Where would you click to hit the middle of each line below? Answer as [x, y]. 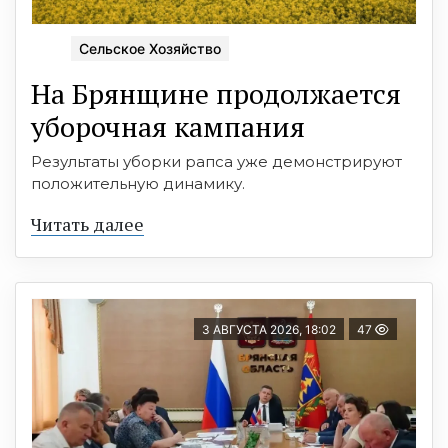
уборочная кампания [168, 127]
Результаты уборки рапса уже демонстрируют [216, 162]
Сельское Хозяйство [150, 49]
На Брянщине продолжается [216, 94]
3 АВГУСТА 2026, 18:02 [269, 330]
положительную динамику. [138, 184]
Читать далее [87, 224]
